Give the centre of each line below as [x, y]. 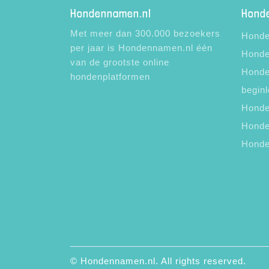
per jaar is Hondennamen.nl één [141, 48]
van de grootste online [120, 62]
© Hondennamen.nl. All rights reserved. [158, 261]
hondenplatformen [110, 77]
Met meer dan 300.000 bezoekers [145, 33]
